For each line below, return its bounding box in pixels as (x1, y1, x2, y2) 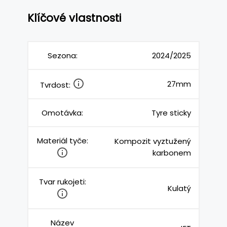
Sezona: (47, 50, 78, 61)
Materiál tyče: (36, 135, 88, 146)
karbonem (153, 147, 191, 158)
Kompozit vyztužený (115, 135, 191, 146)
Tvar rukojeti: (39, 176, 86, 187)
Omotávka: (42, 107, 83, 118)
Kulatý (168, 182, 191, 194)
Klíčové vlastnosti (27, 11, 121, 26)
